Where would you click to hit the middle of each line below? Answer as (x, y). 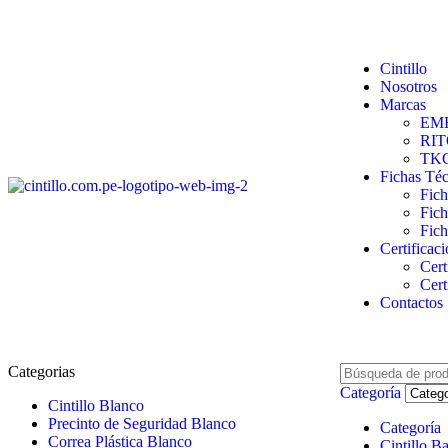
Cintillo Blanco (96, 406)
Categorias (41, 372)
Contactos (411, 302)
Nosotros (408, 86)
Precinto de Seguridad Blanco (142, 424)
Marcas (403, 104)
